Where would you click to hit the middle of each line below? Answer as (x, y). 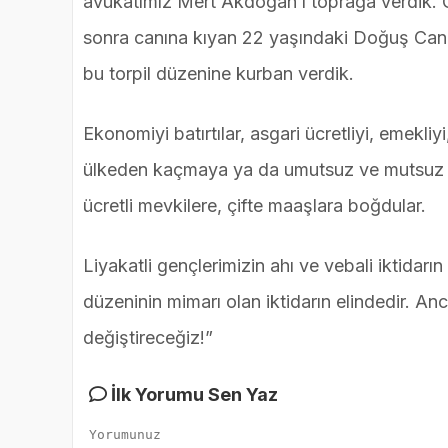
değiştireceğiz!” (148, 338)
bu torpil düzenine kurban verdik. (218, 74)
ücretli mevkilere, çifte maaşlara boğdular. (254, 206)
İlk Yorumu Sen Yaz (192, 395)
